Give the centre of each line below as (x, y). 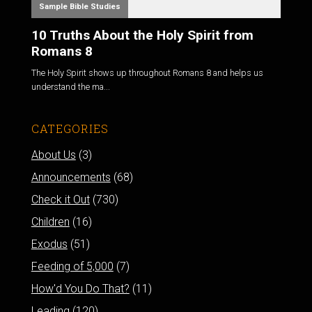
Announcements (71, 177)
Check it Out (60, 199)
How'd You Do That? (80, 288)
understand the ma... (70, 86)
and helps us (237, 72)
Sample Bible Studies (79, 6)
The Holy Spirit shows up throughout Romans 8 (121, 72)
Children (50, 221)
